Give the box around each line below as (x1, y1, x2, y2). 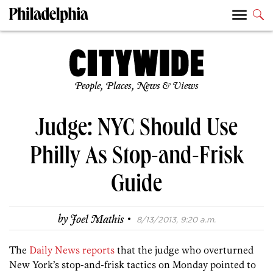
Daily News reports (29, 244, 115, 257)
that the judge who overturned (115, 244, 253, 257)
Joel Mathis (69, 213, 124, 227)
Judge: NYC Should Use (35, 118, 238, 144)
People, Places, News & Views (74, 80, 199, 93)
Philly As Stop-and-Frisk (29, 146, 244, 172)
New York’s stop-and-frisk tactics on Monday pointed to (9, 258, 256, 271)
